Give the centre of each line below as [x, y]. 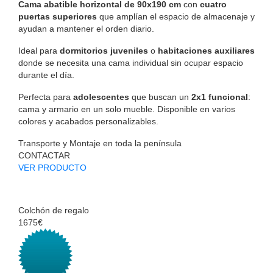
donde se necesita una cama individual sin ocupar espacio [131, 62]
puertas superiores [58, 16]
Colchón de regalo [54, 210]
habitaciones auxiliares [206, 50]
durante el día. [46, 75]
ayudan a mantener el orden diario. [86, 28]
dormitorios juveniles [104, 50]
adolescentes [101, 97]
